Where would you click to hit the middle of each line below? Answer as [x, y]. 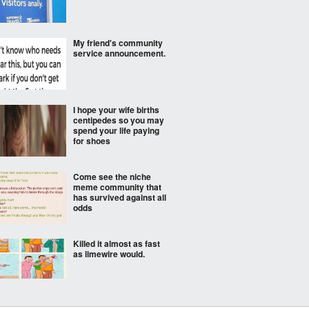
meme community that [117, 187]
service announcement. [119, 53]
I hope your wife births [116, 110]
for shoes [92, 141]
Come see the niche [112, 177]
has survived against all [120, 197]
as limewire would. [109, 254]
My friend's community [118, 43]
